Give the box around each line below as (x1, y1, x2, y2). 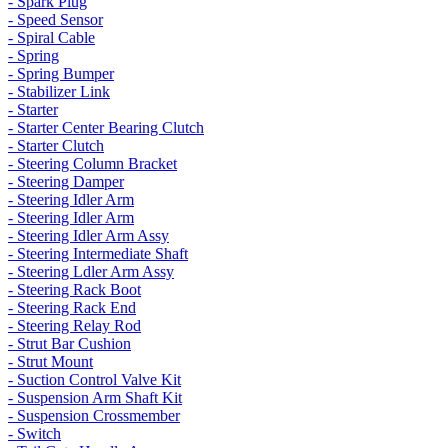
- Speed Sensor (8, 11, 103, 28)
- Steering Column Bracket (8, 155, 177, 172)
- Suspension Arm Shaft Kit (8, 389, 182, 406)
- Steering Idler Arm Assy (8, 227, 169, 244)
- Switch (8, 425, 61, 442)
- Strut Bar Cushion (8, 335, 131, 352)
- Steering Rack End (8, 299, 136, 316)
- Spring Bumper (8, 65, 114, 82)
